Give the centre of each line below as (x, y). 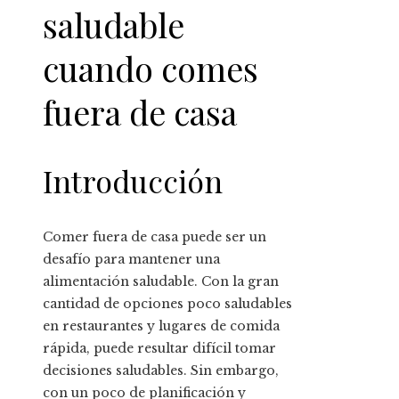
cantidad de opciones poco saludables (167, 303)
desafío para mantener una (131, 259)
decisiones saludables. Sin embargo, (161, 370)
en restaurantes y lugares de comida (161, 326)
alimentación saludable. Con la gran (161, 281)
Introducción (133, 181)
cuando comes (151, 68)
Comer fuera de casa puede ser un (155, 236)
